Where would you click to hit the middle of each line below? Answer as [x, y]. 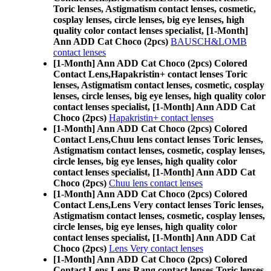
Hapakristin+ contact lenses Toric [179, 74]
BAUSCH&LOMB [209, 41]
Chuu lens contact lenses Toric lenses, [187, 139]
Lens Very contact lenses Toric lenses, [187, 205]
